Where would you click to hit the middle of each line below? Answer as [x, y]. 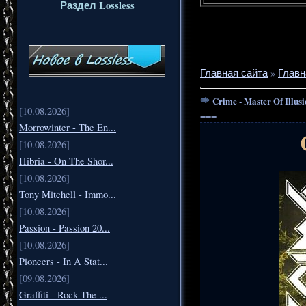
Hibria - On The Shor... [66, 161]
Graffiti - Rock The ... [63, 294]
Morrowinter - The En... [68, 127]
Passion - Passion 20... [65, 227]
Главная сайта [234, 72]
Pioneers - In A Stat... [64, 261]
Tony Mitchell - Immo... [68, 194]
